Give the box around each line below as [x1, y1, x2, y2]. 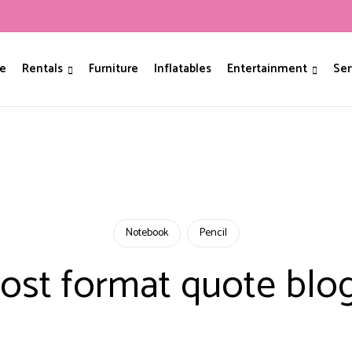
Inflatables [153, 59, 211, 79]
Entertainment [226, 59, 307, 79]
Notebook [125, 224, 168, 243]
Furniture [88, 59, 138, 79]
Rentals [21, 59, 63, 79]
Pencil [199, 224, 227, 243]
